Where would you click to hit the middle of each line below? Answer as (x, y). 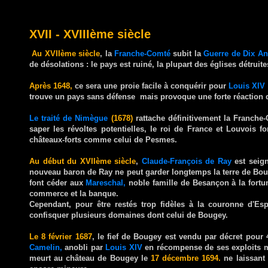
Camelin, (46, 247)
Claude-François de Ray (186, 161)
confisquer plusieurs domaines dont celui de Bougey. (129, 215)
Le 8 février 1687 (61, 236)
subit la (187, 53)
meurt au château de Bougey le (90, 258)
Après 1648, (51, 86)
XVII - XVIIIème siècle (90, 34)
